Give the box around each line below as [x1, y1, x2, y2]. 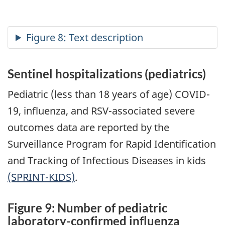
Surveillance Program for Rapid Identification [8, 137, 216, 151]
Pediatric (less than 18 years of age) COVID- [8, 87, 210, 101]
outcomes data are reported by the [8, 121, 169, 135]
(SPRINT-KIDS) [8, 170, 75, 184]
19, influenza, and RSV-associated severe [8, 104, 195, 118]
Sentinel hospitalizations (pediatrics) [8, 66, 206, 81]
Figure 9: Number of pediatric [8, 200, 167, 215]
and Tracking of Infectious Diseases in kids [8, 154, 206, 168]
